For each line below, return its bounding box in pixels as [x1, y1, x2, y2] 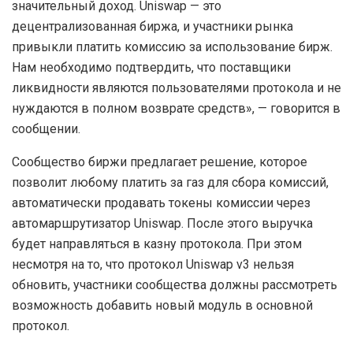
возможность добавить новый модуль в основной [12, 298, 313, 314]
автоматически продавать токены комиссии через [12, 195, 310, 211]
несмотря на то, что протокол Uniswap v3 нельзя [12, 257, 294, 273]
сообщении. [12, 121, 80, 137]
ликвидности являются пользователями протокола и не [12, 80, 341, 96]
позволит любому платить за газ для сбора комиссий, [12, 175, 329, 191]
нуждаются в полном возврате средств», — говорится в [12, 101, 340, 117]
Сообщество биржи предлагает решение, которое [12, 154, 307, 170]
